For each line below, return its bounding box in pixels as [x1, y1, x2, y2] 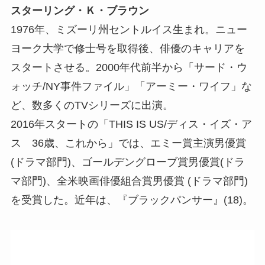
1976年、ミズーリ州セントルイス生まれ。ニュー [10, 23, 247, 35]
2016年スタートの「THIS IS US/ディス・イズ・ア [10, 118, 252, 130]
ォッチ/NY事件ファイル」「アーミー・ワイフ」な [10, 80, 252, 92]
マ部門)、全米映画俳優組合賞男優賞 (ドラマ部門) [10, 174, 248, 187]
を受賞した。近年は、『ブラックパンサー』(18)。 [10, 193, 253, 206]
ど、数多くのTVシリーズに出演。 [10, 99, 173, 111]
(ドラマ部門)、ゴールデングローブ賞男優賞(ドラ [10, 156, 245, 168]
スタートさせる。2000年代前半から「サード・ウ [10, 61, 247, 73]
